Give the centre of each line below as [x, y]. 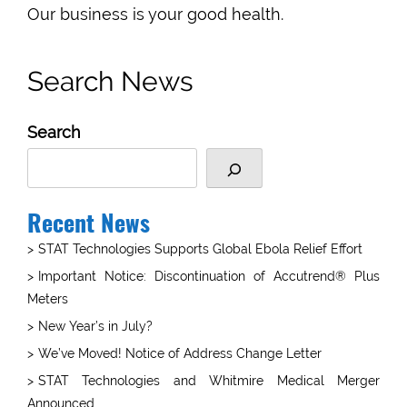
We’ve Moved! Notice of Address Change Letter [180, 353]
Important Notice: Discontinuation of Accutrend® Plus [209, 276]
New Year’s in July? [95, 326]
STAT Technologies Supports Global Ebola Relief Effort [200, 248]
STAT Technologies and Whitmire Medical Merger [209, 380]
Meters [48, 298]
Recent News [89, 225]
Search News [110, 81]
